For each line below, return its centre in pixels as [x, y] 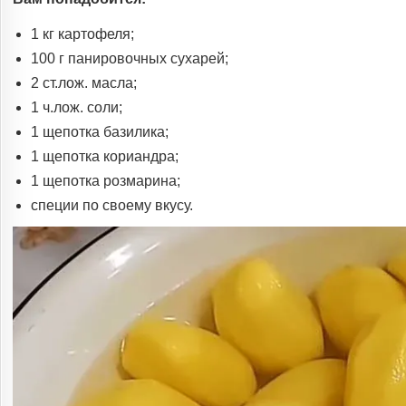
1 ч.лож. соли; [77, 108]
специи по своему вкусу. [112, 206]
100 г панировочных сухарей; [130, 59]
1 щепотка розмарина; [106, 181]
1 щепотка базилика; [100, 132]
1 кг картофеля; [82, 34]
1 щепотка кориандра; [105, 157]
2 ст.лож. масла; [84, 83]
